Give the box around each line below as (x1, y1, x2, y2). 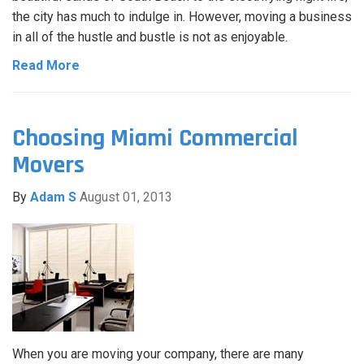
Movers (12, 149, 84, 181)
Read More (12, 58, 80, 74)
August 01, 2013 (80, 189, 172, 206)
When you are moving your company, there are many (12, 346, 304, 362)
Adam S (30, 189, 76, 206)
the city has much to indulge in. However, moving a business (12, 9, 352, 25)
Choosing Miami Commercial (12, 123, 298, 154)
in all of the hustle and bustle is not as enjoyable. (12, 29, 288, 45)
